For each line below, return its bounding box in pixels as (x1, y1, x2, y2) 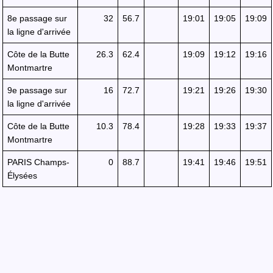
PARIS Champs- (7, 157, 69, 167)
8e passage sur (7, 13, 67, 23)
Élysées (7, 171, 37, 180)
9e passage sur (7, 85, 67, 95)
